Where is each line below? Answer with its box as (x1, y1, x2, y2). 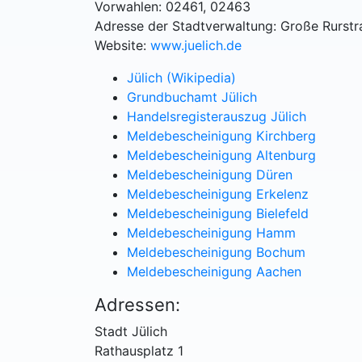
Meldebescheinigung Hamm (127, 224, 296, 241)
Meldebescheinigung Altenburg (127, 146, 316, 163)
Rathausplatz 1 (95, 342, 183, 359)
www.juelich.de (150, 36, 242, 53)
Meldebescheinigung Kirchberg (127, 127, 316, 144)
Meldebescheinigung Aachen (127, 263, 301, 280)
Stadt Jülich (95, 322, 167, 339)
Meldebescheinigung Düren (127, 166, 293, 183)
